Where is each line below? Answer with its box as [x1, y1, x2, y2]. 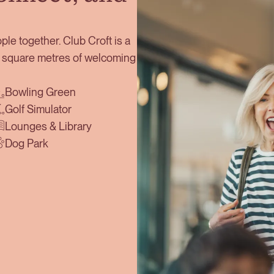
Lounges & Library [4, 120, 92, 133]
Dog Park [4, 137, 48, 150]
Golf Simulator [4, 103, 72, 116]
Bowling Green [4, 86, 76, 98]
